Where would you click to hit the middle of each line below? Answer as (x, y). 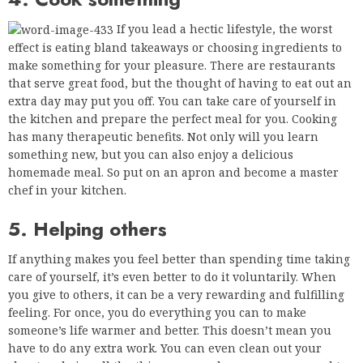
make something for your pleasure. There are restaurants (172, 66)
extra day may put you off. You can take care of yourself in (172, 101)
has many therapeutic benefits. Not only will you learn (163, 137)
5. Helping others (88, 229)
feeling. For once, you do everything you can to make (157, 313)
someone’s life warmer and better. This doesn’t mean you (170, 331)
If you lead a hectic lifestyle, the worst (223, 28)
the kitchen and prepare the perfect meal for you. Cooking (173, 119)
